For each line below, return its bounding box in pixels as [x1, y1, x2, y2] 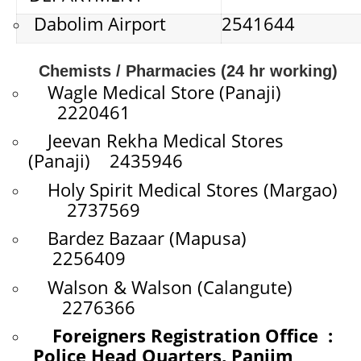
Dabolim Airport [29, 11, 166, 35]
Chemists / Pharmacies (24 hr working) [23, 61, 338, 80]
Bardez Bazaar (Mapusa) [28, 226, 343, 250]
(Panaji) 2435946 [28, 148, 183, 172]
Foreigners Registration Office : [52, 322, 333, 347]
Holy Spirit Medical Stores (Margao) [28, 176, 338, 201]
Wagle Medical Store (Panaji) [28, 79, 339, 104]
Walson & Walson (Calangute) [28, 274, 341, 299]
